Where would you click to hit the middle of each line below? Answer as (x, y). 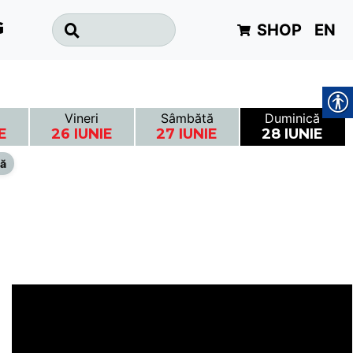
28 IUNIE (293, 134)
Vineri (82, 118)
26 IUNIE (82, 134)
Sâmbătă (187, 118)
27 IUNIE (187, 134)
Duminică (293, 118)
